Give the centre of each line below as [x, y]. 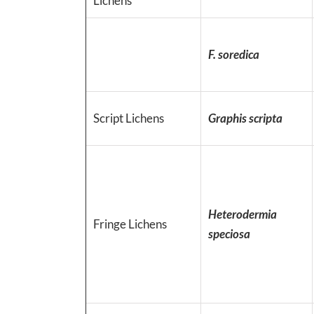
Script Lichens [129, 118]
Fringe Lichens [130, 224]
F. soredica [234, 54]
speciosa [229, 233]
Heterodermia [243, 214]
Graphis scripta [245, 118]
